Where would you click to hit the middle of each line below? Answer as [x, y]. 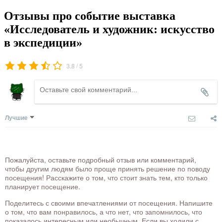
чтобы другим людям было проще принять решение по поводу [108, 169]
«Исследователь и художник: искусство [109, 29]
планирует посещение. [43, 187]
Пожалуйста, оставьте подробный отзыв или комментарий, [101, 160]
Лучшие [16, 118]
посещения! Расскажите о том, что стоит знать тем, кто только [106, 178]
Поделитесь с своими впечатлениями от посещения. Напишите [109, 203]
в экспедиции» [43, 42]
